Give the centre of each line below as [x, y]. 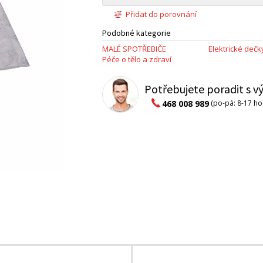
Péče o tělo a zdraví [137, 60]
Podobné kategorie [136, 33]
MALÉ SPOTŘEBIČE [134, 49]
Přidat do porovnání [161, 14]
